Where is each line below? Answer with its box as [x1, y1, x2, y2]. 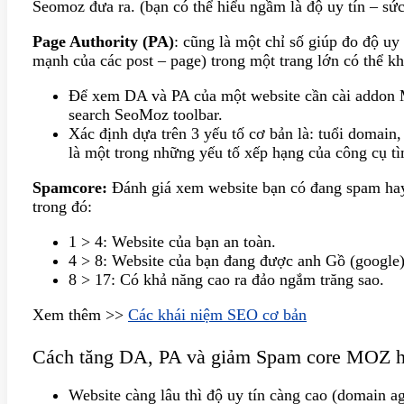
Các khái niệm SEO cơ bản [128, 305, 307, 324]
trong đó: [32, 197, 92, 216]
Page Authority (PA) [32, 32, 174, 50]
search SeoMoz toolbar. [69, 105, 223, 124]
